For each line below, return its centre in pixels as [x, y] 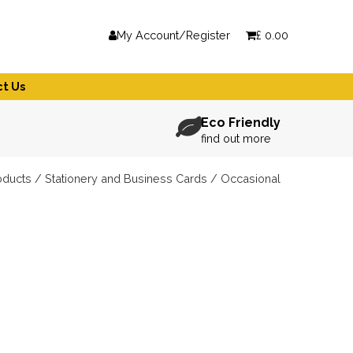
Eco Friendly [241, 123]
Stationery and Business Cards [126, 179]
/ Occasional [244, 179]
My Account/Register [173, 35]
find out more [236, 139]
